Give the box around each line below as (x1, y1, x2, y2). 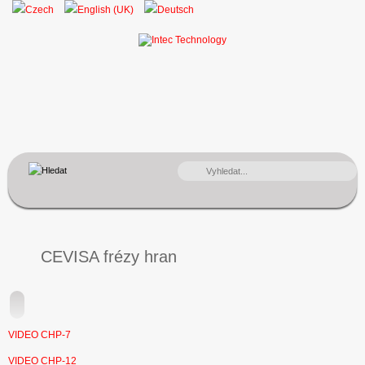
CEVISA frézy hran (41, 247, 177, 266)
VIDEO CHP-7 (8, 329, 71, 341)
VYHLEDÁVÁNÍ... (178, 164, 246, 174)
